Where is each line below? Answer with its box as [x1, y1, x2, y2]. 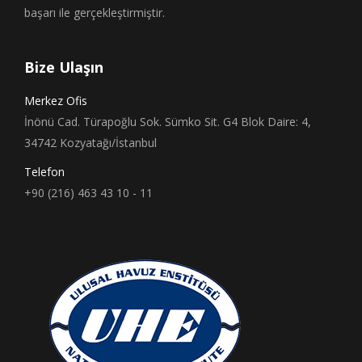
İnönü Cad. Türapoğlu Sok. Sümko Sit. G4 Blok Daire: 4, [24, 113, 311, 129]
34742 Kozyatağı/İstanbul [24, 134, 157, 150]
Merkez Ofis [24, 92, 87, 108]
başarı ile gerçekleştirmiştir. [24, 4, 165, 20]
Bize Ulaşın [24, 57, 103, 77]
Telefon [24, 163, 65, 179]
